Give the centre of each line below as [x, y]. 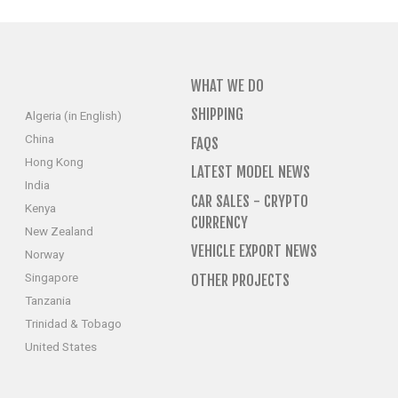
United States [61, 346]
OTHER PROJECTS [241, 280]
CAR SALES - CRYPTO [250, 201]
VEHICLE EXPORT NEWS [255, 251]
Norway [45, 254]
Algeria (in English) [74, 115]
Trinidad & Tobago [74, 323]
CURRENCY [220, 222]
